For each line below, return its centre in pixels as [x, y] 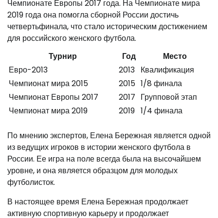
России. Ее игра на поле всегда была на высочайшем [104, 159]
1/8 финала [161, 83]
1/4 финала [162, 110]
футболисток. [31, 182]
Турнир [63, 56]
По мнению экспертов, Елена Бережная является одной [109, 135]
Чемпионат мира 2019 [48, 110]
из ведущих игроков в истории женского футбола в [99, 147]
